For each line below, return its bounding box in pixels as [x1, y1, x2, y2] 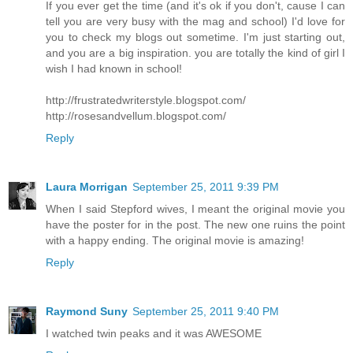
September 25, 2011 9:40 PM [132, 304, 279, 318]
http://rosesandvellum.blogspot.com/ [46, 109, 226, 122]
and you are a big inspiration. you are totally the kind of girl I [46, 46, 345, 59]
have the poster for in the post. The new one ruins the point [46, 217, 345, 231]
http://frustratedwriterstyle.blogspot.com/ [46, 93, 246, 106]
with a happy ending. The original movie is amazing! [46, 233, 304, 247]
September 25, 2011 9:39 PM [132, 180, 279, 193]
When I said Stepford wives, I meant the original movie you [46, 202, 345, 215]
